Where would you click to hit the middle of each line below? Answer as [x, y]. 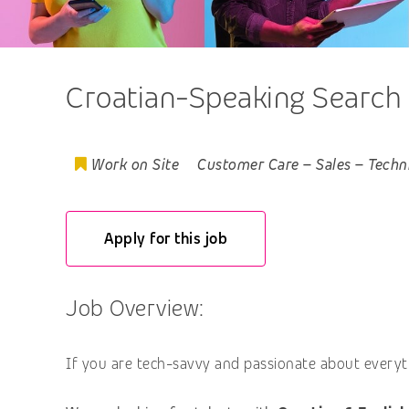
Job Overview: [135, 308]
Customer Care [248, 165]
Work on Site [135, 165]
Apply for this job [166, 238]
